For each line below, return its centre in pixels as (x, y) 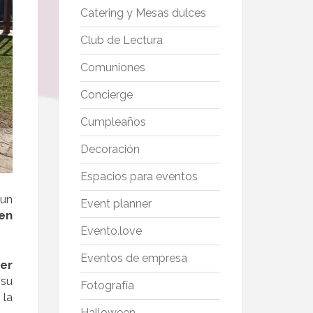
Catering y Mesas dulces (143, 13)
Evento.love (111, 231)
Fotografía (107, 286)
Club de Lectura (121, 41)
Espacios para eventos (139, 177)
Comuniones (112, 68)
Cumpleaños (113, 122)
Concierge (106, 95)
